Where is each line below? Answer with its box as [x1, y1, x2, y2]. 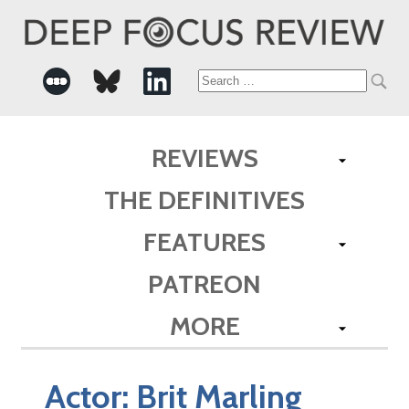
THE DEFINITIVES [104, 184, 305, 215]
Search [196, 69, 265, 93]
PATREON [148, 267, 261, 299]
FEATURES [143, 225, 266, 257]
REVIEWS [151, 142, 258, 173]
